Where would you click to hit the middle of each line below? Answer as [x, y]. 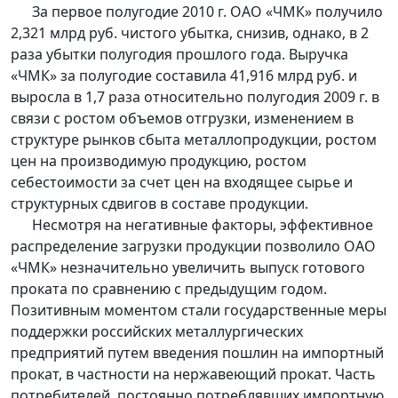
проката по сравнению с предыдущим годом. [169, 289]
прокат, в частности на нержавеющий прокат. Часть [193, 374]
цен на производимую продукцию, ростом [159, 161]
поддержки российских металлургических [157, 332]
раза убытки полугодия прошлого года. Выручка [179, 55]
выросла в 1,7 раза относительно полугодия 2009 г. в [195, 97]
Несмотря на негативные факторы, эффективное [192, 225]
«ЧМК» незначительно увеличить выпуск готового [188, 268]
